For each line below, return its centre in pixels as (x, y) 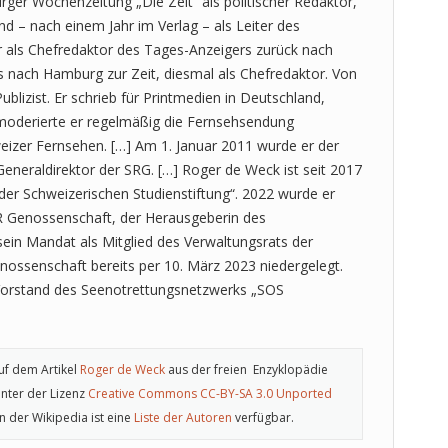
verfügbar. (263, 417)
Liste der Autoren (183, 417)
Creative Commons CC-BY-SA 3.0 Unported (210, 393)
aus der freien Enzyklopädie (246, 369)
